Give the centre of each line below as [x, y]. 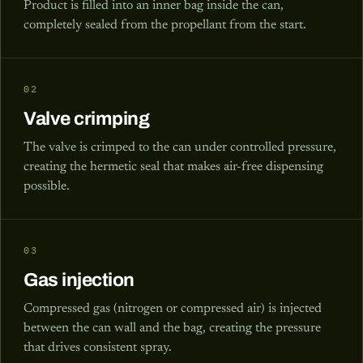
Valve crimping [87, 118]
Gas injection [79, 280]
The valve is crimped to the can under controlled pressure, [180, 147]
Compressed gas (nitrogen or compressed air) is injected [173, 308]
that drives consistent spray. [98, 347]
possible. [47, 186]
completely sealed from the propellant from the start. [165, 25]
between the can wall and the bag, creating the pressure [172, 328]
